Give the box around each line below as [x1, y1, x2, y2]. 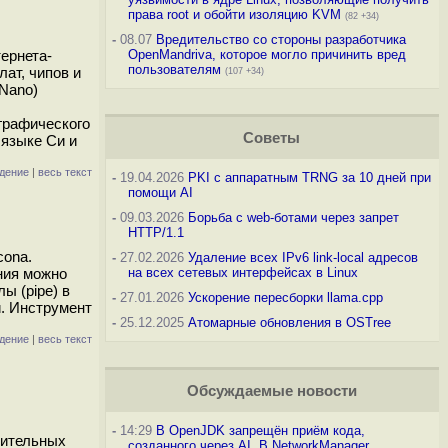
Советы [243, 130, 301, 146]
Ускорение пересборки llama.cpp [187, 290, 383, 305]
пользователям [127, 62, 221, 77]
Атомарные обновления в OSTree [187, 315, 391, 330]
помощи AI [127, 185, 193, 200]
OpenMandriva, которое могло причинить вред [127, 47, 406, 62]
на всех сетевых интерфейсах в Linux [127, 265, 358, 280]
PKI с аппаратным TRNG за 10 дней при [187, 170, 431, 185]
